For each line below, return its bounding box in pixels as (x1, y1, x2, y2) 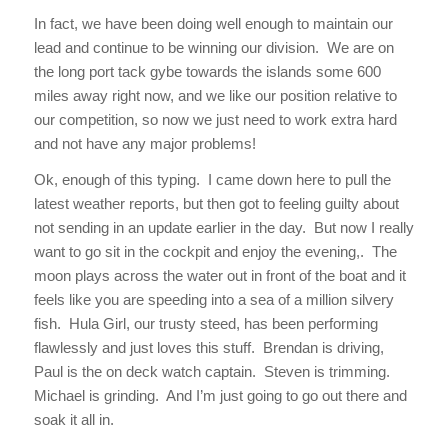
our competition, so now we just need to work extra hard (33, 110, 397, 128)
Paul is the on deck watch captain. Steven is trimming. (33, 363, 394, 381)
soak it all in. (33, 411, 114, 429)
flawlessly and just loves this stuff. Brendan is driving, (33, 339, 384, 357)
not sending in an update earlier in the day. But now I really (33, 219, 414, 237)
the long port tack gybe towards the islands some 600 (33, 62, 381, 80)
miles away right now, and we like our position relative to (33, 86, 397, 104)
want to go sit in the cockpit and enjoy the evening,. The (33, 243, 397, 261)
